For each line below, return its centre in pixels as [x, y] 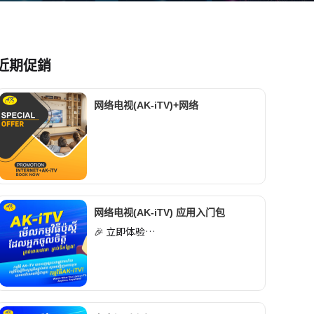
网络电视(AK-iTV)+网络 [146, 105]
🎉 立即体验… [124, 231]
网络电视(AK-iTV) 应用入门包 [159, 212]
